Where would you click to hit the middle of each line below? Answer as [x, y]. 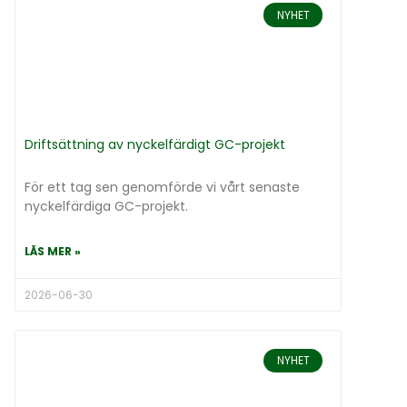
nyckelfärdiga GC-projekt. [106, 206]
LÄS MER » [53, 251]
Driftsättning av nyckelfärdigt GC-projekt [155, 144]
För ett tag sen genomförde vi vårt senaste [162, 187]
